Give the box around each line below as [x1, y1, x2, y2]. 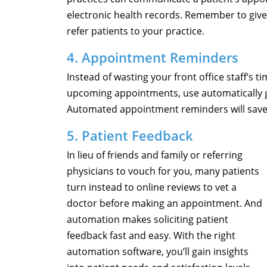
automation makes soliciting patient [67, 213, 228, 226]
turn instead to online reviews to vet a [67, 181, 237, 194]
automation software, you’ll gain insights [67, 245, 249, 259]
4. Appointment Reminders [67, 48, 238, 67]
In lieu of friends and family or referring [67, 148, 243, 162]
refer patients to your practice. [67, 24, 204, 38]
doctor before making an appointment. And [67, 197, 262, 210]
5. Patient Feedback [67, 126, 193, 145]
